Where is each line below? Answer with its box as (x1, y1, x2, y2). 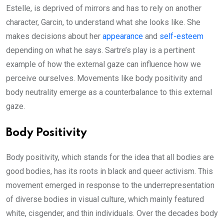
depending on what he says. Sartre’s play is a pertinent (6, 45, 195, 55)
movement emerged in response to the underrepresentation (6, 180, 214, 190)
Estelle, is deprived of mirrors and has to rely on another (6, 3, 201, 13)
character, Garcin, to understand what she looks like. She (6, 17, 200, 27)
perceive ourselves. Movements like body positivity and (6, 73, 202, 83)
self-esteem (159, 31, 203, 41)
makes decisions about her (6, 31, 102, 41)
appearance (102, 31, 143, 41)
